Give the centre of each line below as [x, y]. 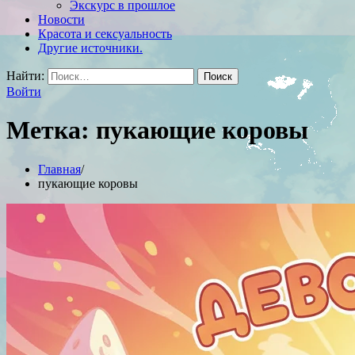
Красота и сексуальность [105, 34]
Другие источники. [90, 48]
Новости [61, 19]
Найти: [25, 76]
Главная [59, 169]
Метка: [51, 130]
